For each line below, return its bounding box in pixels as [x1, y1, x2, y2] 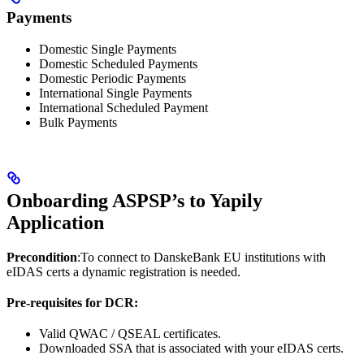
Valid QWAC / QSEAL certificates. [39, 326, 221, 340]
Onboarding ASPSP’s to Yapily [6, 189, 262, 211]
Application [6, 211, 104, 233]
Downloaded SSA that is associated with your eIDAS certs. [39, 340, 344, 355]
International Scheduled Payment [39, 100, 208, 115]
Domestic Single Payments [39, 41, 176, 56]
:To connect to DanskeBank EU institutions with [77, 249, 326, 264]
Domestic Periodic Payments [39, 71, 186, 85]
